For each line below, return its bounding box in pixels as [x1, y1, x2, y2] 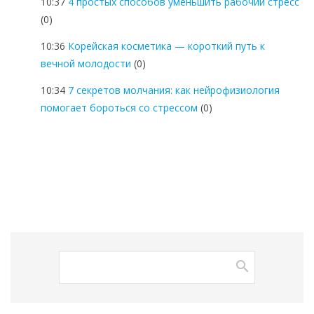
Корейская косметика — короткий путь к [68, 39, 265, 53]
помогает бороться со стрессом [41, 100, 198, 114]
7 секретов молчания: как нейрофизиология [68, 83, 280, 97]
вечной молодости [41, 56, 131, 70]
